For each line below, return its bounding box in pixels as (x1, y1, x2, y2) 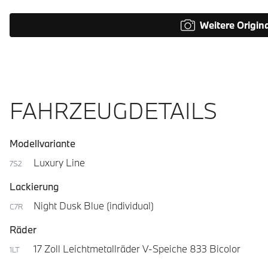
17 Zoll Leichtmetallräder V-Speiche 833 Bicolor (33, 242, 240, 255)
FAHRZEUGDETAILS (10, 96, 217, 125)
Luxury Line (33, 156, 85, 169)
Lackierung (10, 180, 59, 193)
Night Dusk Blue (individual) (33, 199, 154, 212)
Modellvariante (10, 137, 75, 150)
